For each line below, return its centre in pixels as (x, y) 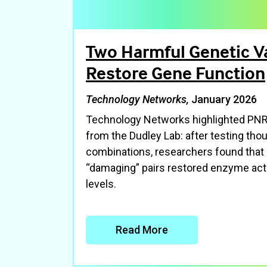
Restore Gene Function (176, 73)
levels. (101, 184)
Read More (142, 230)
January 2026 (224, 99)
